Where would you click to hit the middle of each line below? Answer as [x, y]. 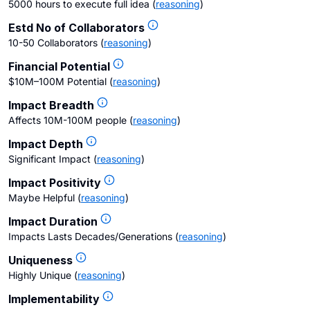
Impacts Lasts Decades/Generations [90, 236]
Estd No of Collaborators [76, 28]
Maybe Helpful [42, 198]
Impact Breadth [51, 105]
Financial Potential [59, 66]
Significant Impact [49, 159]
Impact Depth [46, 144]
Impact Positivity [55, 183]
